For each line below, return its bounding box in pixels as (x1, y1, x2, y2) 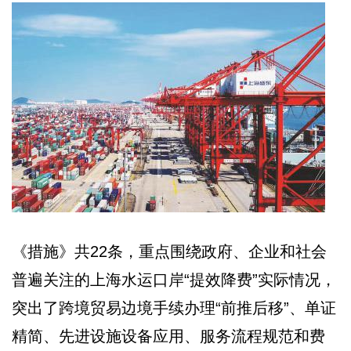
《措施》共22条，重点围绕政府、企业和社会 (12, 242, 327, 260)
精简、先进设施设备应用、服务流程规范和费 (12, 327, 325, 345)
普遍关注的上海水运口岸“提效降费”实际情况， (12, 270, 336, 288)
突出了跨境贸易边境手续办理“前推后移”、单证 (12, 299, 336, 317)
